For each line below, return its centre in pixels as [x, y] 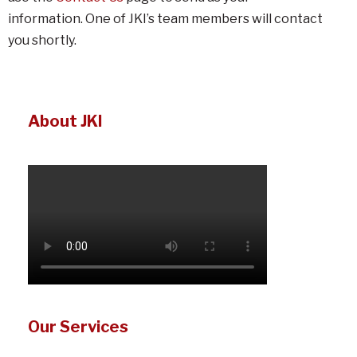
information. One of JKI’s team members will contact [165, 19]
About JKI [65, 121]
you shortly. [42, 40]
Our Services [78, 327]
